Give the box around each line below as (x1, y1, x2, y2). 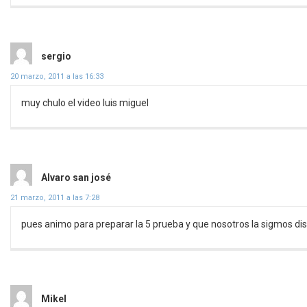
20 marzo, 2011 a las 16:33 (10, 71, 103, 81)
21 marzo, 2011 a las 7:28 (10, 193, 99, 202)
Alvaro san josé (41, 171, 111, 183)
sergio (41, 50, 71, 62)
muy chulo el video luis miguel (21, 97, 149, 108)
